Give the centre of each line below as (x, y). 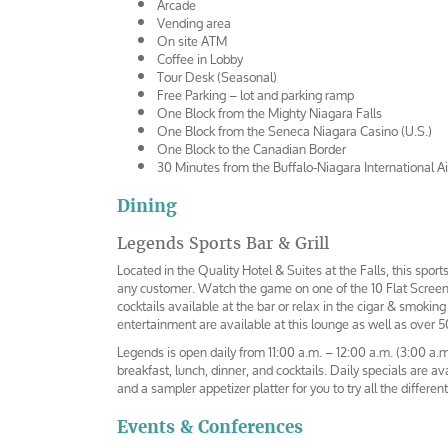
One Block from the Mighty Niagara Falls (269, 113)
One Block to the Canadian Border (251, 149)
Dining (147, 205)
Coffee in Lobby (200, 59)
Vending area (194, 23)
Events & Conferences (210, 426)
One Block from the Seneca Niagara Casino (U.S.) (294, 131)
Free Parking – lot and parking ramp (255, 95)
